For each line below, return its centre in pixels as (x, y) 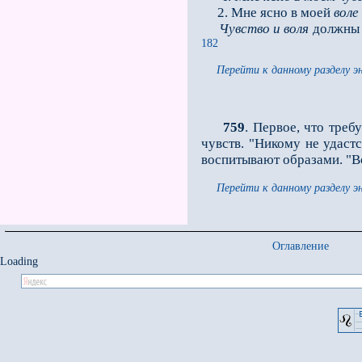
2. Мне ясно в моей (267, 13)
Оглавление (301, 246)
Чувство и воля (264, 29)
